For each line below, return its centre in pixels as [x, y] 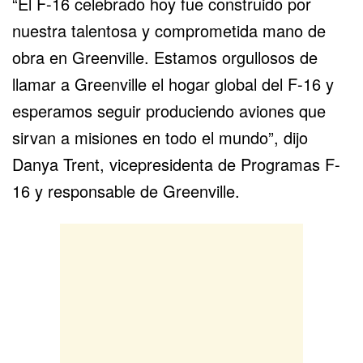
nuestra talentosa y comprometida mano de [169, 30]
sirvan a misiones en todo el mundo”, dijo [160, 137]
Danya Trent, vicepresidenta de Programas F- [176, 164]
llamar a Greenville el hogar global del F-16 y [173, 83]
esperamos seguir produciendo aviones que [169, 110]
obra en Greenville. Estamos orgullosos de [165, 57]
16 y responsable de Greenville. [126, 190]
